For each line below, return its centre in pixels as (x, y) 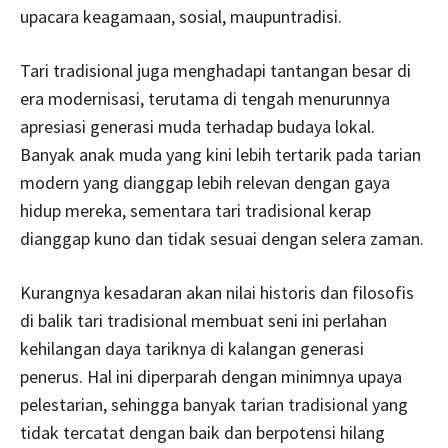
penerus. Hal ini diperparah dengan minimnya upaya (211, 376)
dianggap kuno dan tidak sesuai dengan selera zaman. (222, 238)
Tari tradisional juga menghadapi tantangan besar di (215, 70)
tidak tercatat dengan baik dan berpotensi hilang (202, 432)
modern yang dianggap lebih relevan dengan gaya (205, 182)
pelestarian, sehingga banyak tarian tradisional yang (214, 404)
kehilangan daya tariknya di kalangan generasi (192, 348)
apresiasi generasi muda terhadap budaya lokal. (197, 126)
